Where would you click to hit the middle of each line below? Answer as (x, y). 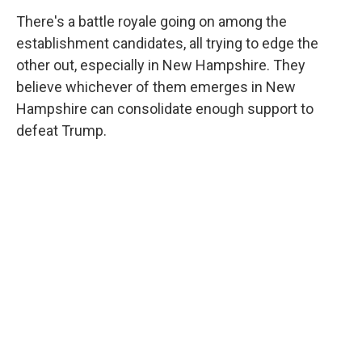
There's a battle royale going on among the (152, 21)
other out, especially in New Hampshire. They (161, 65)
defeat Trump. (61, 130)
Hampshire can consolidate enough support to (165, 108)
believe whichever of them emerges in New (156, 86)
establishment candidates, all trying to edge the (167, 43)
